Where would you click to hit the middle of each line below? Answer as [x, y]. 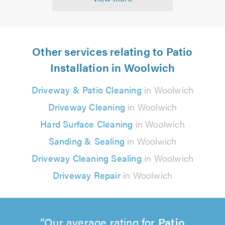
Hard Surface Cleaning [87, 124]
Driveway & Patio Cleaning [86, 89]
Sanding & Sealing [86, 141]
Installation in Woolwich [113, 67]
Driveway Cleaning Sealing [86, 158]
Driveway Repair [86, 175]
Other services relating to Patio [113, 51]
